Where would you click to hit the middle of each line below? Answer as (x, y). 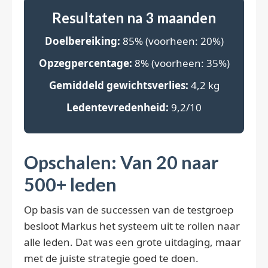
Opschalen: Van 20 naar (121, 163)
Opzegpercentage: (85, 63)
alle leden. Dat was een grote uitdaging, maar (133, 242)
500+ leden (70, 185)
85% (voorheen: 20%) (172, 41)
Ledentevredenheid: (118, 108)
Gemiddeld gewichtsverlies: (118, 86)
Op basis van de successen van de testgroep (129, 210)
